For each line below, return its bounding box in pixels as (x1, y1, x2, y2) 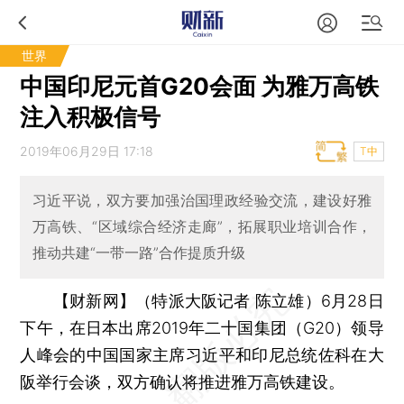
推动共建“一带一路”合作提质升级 (32, 243, 245, 262)
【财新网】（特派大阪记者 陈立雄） (52, 290, 321, 310)
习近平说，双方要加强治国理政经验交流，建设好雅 (32, 191, 372, 210)
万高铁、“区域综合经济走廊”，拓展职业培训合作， (32, 217, 372, 236)
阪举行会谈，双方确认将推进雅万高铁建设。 (20, 372, 345, 391)
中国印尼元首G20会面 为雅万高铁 (20, 72, 380, 100)
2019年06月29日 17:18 (20, 143, 154, 159)
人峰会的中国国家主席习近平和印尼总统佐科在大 (20, 344, 384, 364)
